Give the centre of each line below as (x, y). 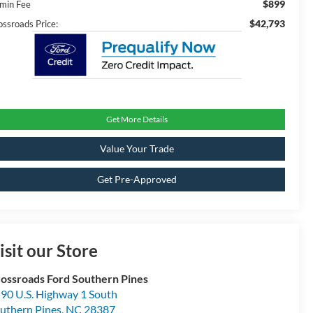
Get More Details (137, 119)
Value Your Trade (137, 149)
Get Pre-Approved (137, 180)
